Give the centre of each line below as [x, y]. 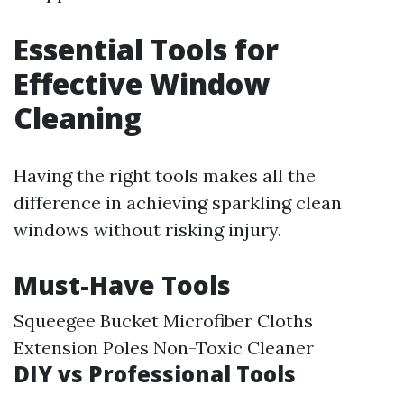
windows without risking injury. [147, 230]
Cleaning [78, 118]
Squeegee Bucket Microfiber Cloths [163, 321]
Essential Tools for [146, 49]
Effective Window [142, 83]
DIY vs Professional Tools [155, 374]
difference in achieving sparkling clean [178, 202]
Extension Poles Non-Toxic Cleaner [164, 348]
